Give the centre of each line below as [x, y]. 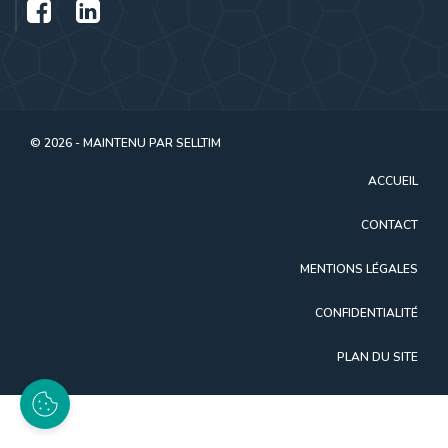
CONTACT [389, 224]
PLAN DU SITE [377, 356]
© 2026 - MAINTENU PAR [103, 142]
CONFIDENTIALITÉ [366, 312]
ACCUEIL [393, 180]
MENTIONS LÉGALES [359, 268]
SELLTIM [198, 142]
